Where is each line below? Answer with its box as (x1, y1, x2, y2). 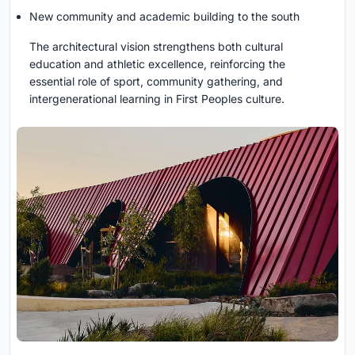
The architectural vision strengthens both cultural (29, 40, 283, 54)
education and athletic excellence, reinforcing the (29, 57, 285, 71)
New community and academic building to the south (29, 10, 300, 24)
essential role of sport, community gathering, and (29, 74, 283, 89)
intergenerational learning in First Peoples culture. (29, 92, 284, 106)
